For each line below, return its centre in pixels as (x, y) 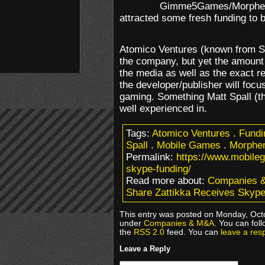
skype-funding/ (159, 169)
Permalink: (151, 157)
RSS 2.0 (149, 232)
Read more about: (167, 180)
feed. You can (193, 232)
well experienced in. (163, 108)
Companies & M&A (179, 223)
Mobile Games (189, 145)
